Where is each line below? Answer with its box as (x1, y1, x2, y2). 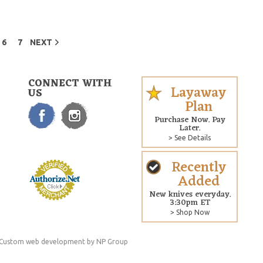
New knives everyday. (149, 187, 231, 202)
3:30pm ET (169, 195, 210, 210)
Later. (179, 120, 201, 136)
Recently (171, 155, 226, 180)
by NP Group (85, 237, 128, 245)
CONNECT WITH (28, 75, 112, 93)
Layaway (171, 80, 227, 106)
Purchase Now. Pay (154, 112, 225, 127)
